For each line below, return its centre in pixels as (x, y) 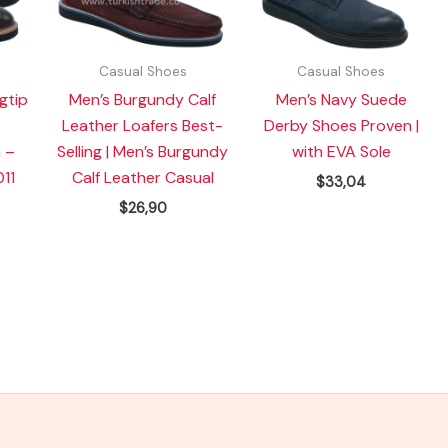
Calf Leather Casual (142, 178)
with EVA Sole (341, 152)
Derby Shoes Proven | (341, 126)
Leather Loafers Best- (143, 126)
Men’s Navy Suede (341, 100)
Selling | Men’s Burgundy (143, 152)
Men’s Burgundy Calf (143, 100)
